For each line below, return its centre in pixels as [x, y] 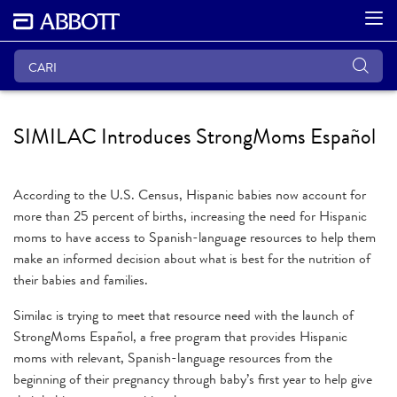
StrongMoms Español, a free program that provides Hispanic [180, 336]
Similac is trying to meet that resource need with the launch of [183, 315]
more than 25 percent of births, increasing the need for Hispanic [190, 215]
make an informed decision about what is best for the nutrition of [192, 258]
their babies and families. [81, 279]
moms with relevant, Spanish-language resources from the [173, 357]
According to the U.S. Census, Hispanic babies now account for [190, 194]
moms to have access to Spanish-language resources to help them [195, 237]
